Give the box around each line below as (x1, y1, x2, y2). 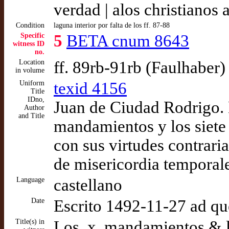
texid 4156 (54, 79, 127, 98)
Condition (16, 21, 44, 29)
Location (19, 58, 44, 66)
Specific (20, 32, 44, 39)
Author (24, 104, 44, 111)
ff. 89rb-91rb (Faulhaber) (54, 58, 225, 77)
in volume (15, 66, 44, 74)
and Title (18, 112, 44, 120)
